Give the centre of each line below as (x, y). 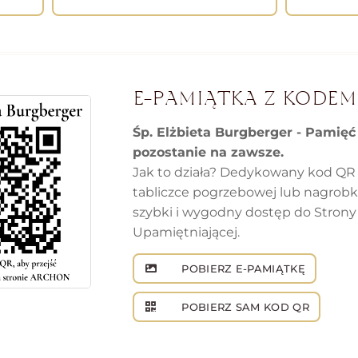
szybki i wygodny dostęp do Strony (245, 213)
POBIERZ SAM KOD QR (244, 307)
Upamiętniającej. (186, 233)
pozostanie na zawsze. (208, 153)
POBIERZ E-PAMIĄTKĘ (242, 269)
